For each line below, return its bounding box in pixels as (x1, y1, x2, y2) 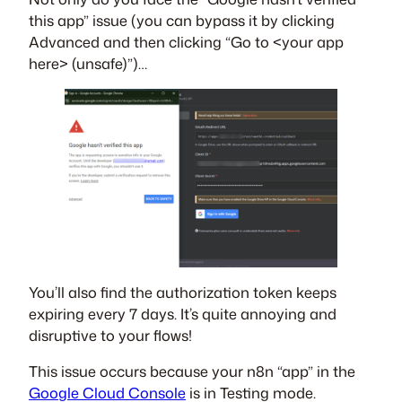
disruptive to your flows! (29, 325, 192, 346)
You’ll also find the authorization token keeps (29, 282, 336, 303)
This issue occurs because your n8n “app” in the (29, 361, 355, 382)
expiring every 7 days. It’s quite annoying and (29, 303, 336, 325)
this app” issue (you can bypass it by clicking (29, 9, 335, 31)
